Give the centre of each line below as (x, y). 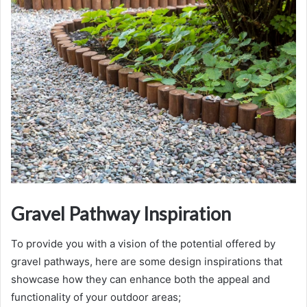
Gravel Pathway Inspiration (121, 213)
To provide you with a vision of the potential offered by (143, 244)
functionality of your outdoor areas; (96, 297)
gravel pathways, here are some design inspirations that (147, 262)
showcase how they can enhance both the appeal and (140, 280)
